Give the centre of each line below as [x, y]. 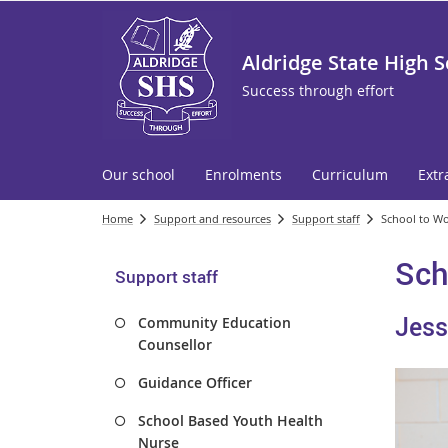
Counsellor [175, 344]
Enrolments [243, 174]
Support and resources [212, 218]
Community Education [214, 322]
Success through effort [318, 90]
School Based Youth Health [230, 420]
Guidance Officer [195, 382]
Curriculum [350, 174]
